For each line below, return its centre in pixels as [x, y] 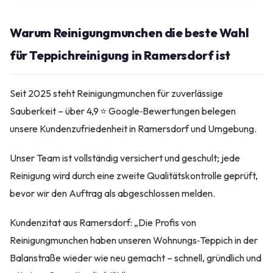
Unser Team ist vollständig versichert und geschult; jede [125, 158]
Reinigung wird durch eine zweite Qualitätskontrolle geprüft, [134, 175]
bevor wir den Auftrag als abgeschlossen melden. [112, 193]
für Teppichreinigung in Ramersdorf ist [120, 55]
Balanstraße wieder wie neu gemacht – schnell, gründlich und [136, 257]
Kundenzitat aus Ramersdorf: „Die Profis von [103, 222]
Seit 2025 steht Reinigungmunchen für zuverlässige [116, 93]
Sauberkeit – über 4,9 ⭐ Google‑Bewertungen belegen [123, 111]
